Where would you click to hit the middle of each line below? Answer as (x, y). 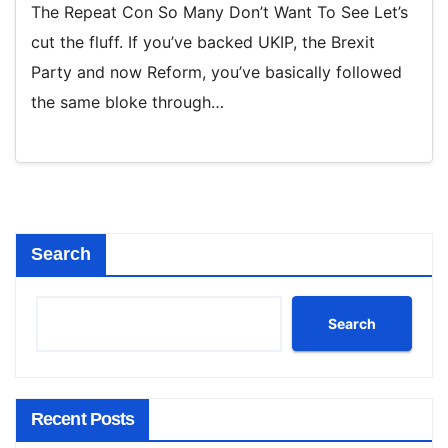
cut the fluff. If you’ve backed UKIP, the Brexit (203, 41)
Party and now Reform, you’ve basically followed (216, 71)
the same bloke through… (127, 101)
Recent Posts (83, 419)
